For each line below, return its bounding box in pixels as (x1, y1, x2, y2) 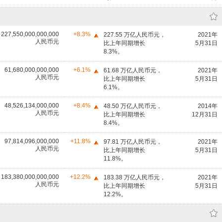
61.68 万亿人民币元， (104, 67, 162, 74)
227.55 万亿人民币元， (104, 31, 166, 38)
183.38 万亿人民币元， (104, 174, 166, 181)
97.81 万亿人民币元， (104, 138, 162, 145)
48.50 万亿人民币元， (104, 103, 162, 110)
